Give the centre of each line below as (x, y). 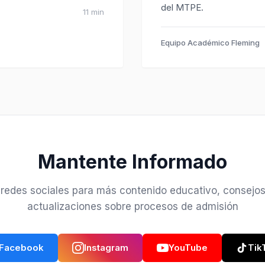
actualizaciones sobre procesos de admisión (132, 206)
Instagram (106, 248)
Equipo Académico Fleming (210, 43)
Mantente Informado (132, 162)
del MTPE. (182, 7)
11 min (93, 12)
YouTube (188, 248)
